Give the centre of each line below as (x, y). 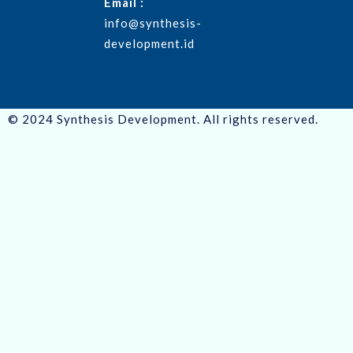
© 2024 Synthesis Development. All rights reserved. (163, 119)
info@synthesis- (152, 22)
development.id (149, 43)
